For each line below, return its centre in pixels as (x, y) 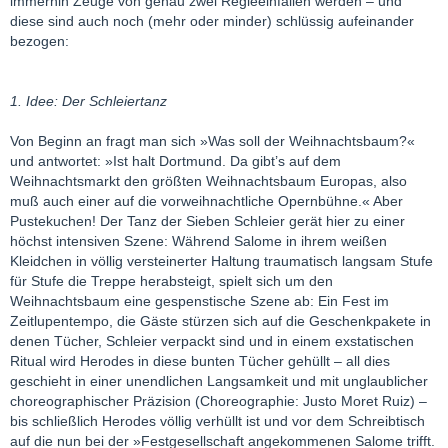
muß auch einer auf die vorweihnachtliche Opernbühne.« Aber (206, 200)
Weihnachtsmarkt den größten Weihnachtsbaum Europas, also (208, 180)
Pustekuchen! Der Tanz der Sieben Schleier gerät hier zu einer (207, 220)
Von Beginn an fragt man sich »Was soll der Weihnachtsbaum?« (212, 140)
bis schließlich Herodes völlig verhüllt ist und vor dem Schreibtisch (217, 420)
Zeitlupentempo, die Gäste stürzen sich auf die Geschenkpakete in (220, 320)
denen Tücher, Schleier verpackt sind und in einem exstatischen (212, 340)
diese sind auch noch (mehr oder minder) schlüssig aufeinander (212, 20)
